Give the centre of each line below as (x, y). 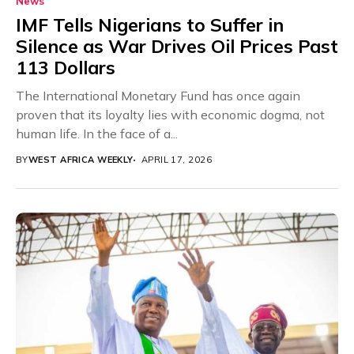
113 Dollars (66, 68)
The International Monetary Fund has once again (158, 96)
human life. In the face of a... (97, 134)
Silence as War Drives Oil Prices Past (177, 47)
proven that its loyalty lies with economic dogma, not (170, 115)
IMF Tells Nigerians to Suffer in (150, 25)
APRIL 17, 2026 (176, 160)
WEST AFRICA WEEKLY (81, 160)
